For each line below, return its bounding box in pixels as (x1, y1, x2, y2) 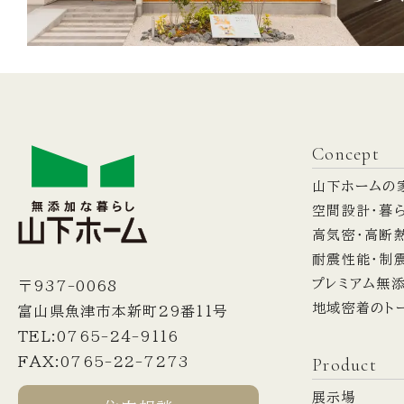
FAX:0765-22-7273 (18, 354, 190, 370)
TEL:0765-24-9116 (18, 329, 179, 344)
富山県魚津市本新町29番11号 (18, 304, 229, 319)
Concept (312, 142, 380, 165)
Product (312, 353, 377, 376)
